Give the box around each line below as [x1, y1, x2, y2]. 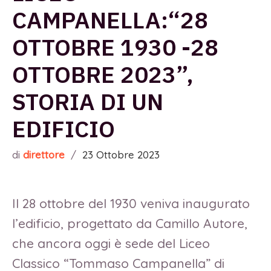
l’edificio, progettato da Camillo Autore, [12, 215, 247, 232]
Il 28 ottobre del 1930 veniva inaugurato [12, 195, 250, 212]
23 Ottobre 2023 [82, 148, 160, 162]
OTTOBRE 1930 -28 [12, 32, 218, 62]
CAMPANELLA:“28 [12, 5, 208, 35]
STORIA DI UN [12, 87, 163, 117]
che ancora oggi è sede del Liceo [12, 235, 210, 252]
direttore [23, 148, 65, 162]
